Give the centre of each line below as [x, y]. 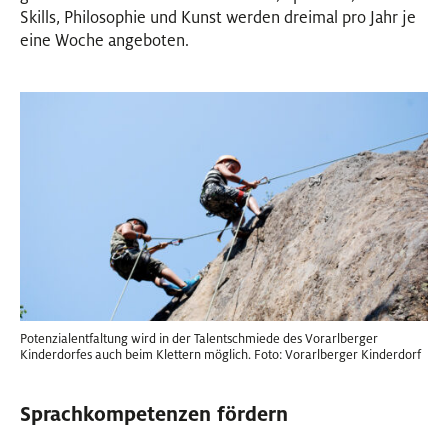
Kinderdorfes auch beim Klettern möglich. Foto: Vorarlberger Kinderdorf [220, 355]
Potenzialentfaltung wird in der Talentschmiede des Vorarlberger [199, 339]
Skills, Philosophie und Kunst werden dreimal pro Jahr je [218, 17]
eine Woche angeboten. [104, 40]
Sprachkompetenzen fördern [154, 414]
